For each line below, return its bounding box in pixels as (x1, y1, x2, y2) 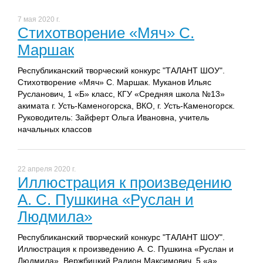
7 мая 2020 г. (18, 15, 60, 24)
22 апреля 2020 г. (18, 165, 76, 174)
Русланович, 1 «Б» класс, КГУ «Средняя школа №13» (18, 89, 225, 99)
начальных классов (18, 124, 92, 134)
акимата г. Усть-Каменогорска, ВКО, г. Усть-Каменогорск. (18, 101, 235, 111)
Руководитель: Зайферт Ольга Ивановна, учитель (18, 113, 209, 123)
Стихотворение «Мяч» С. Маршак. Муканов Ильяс (18, 77, 211, 87)
